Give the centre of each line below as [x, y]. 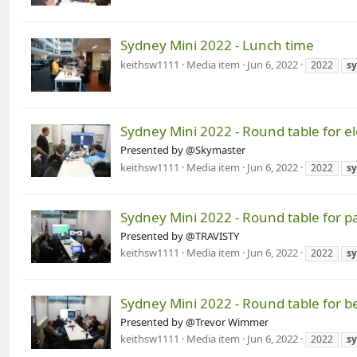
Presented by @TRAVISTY [180, 236]
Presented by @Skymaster [183, 150]
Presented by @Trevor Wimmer [194, 322]
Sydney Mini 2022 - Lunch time [217, 45]
